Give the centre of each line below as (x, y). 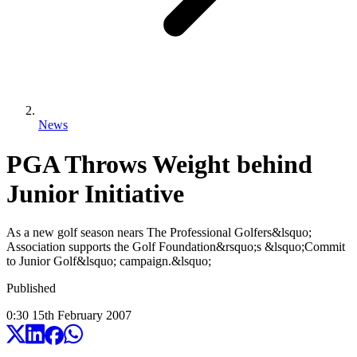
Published (31, 288)
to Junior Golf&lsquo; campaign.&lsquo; (109, 261)
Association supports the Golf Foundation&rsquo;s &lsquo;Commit (176, 247)
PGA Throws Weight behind (159, 164)
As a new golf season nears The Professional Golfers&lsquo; (159, 233)
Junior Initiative (95, 193)
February (80, 316)
